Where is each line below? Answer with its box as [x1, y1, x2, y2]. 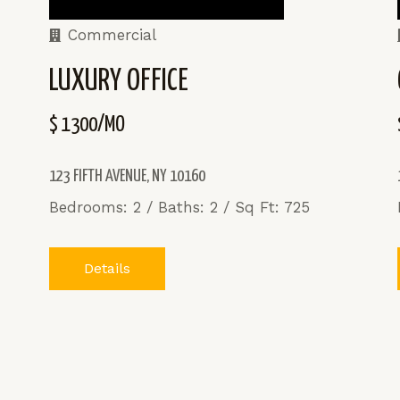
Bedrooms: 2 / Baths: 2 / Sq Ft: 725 [48, 197, 315, 216]
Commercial [67, 25, 156, 44]
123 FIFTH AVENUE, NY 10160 [48, 167, 205, 185]
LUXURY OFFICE [48, 66, 188, 96]
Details [83, 259, 130, 277]
